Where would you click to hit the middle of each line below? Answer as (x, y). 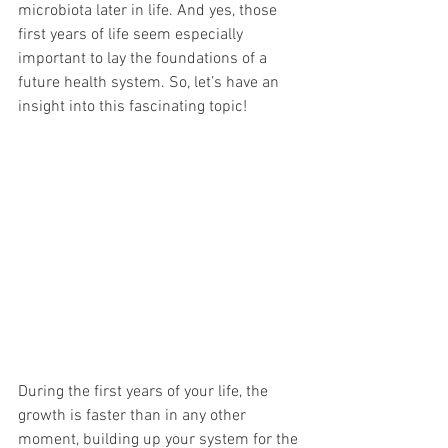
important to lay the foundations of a (144, 59)
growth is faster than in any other (134, 416)
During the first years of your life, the (145, 392)
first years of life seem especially (132, 35)
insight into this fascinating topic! (134, 107)
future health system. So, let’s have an (150, 83)
